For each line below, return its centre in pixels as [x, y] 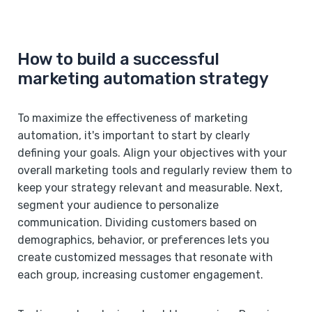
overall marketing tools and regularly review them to [155, 170]
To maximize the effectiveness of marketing [133, 118]
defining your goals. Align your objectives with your [152, 153]
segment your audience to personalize [118, 205]
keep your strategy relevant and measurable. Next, [150, 187]
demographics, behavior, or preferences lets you [143, 240]
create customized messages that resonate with [145, 257]
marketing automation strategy [143, 78]
